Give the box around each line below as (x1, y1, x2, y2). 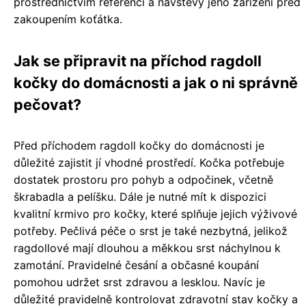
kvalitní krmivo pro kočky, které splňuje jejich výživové (14, 207, 297, 221)
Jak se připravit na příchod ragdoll (14, 52, 262, 70)
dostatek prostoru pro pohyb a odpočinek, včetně (14, 173, 273, 186)
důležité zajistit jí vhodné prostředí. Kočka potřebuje (14, 156, 284, 169)
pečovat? (14, 96, 81, 113)
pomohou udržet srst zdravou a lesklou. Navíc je (14, 275, 265, 289)
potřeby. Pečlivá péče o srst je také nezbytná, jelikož (14, 224, 288, 238)
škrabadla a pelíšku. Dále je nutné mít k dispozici (14, 190, 266, 204)
